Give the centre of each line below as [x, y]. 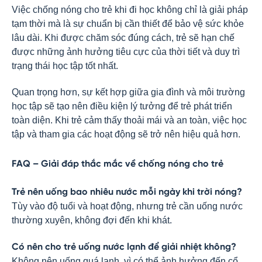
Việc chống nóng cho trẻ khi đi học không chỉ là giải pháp [130, 10]
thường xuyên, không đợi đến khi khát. [92, 220]
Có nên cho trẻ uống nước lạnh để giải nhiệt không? [124, 247]
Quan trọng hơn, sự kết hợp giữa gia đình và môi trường [128, 92]
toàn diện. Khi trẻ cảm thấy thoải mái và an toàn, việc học [129, 120]
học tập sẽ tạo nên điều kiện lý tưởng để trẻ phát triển [122, 106]
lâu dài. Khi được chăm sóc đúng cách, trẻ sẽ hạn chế [123, 38]
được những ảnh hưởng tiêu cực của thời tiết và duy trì [126, 52]
